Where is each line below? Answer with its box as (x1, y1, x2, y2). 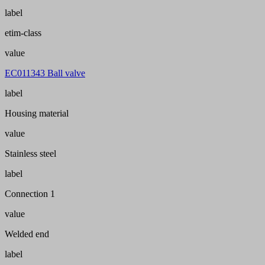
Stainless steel (5, 148, 56, 159)
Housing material (5, 108, 69, 118)
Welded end (5, 228, 49, 239)
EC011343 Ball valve (5, 67, 85, 78)
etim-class (5, 27, 41, 38)
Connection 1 (5, 188, 55, 199)
